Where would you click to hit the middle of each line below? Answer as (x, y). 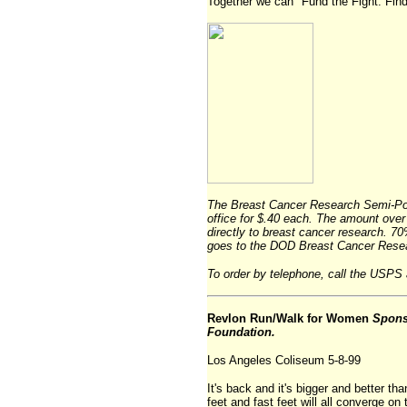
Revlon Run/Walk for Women (290, 318)
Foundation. (241, 332)
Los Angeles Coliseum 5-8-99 (284, 360)
